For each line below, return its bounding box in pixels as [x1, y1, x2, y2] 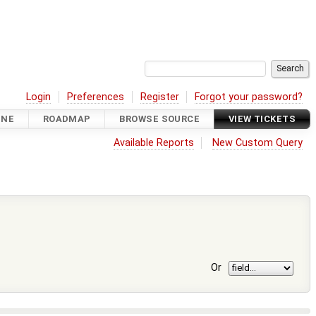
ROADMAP [42, 114, 91, 125]
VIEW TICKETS [228, 114, 296, 125]
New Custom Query [212, 136, 303, 149]
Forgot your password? [195, 90, 303, 103]
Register [140, 90, 179, 103]
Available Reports [113, 136, 194, 149]
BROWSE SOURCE [119, 114, 200, 125]
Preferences [67, 90, 125, 103]
